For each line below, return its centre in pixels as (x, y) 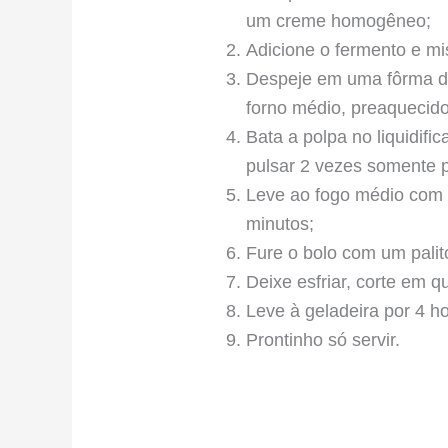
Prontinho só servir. (323, 339)
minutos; (280, 223)
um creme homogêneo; (339, 20)
